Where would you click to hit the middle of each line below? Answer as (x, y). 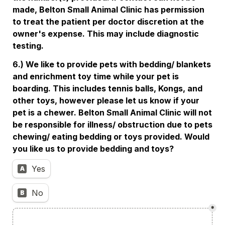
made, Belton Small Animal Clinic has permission (108, 10)
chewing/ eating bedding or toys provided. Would (111, 137)
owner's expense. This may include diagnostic (106, 34)
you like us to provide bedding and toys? (94, 149)
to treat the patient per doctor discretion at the (108, 22)
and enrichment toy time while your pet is (96, 76)
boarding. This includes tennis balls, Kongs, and (107, 88)
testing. (29, 46)
